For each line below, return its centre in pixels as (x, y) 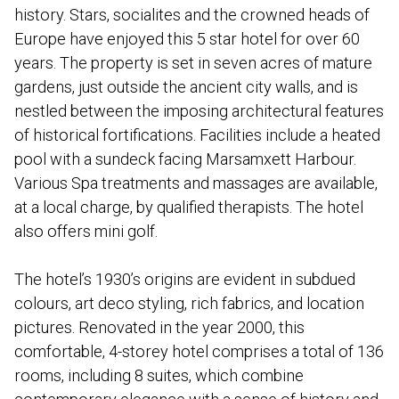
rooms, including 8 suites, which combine (159, 376)
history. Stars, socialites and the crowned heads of (192, 14)
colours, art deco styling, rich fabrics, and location (189, 304)
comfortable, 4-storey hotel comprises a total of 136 (199, 352)
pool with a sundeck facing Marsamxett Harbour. (185, 159)
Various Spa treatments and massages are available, (196, 183)
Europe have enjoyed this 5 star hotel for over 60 (187, 38)
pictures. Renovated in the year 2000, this (159, 328)
